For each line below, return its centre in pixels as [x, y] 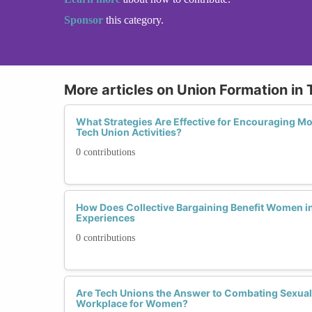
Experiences [106, 217]
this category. [135, 19]
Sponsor [85, 19]
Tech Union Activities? [129, 132]
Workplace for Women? [132, 303]
